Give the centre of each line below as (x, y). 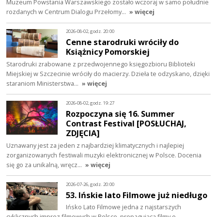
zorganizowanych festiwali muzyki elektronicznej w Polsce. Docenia (104, 155)
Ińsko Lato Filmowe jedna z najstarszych (124, 207)
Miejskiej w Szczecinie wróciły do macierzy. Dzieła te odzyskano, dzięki (108, 73)
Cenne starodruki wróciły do (123, 42)
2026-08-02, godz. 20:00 (90, 31)
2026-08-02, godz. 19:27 (90, 103)
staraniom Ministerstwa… (43, 83)
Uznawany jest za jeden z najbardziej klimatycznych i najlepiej (95, 145)
